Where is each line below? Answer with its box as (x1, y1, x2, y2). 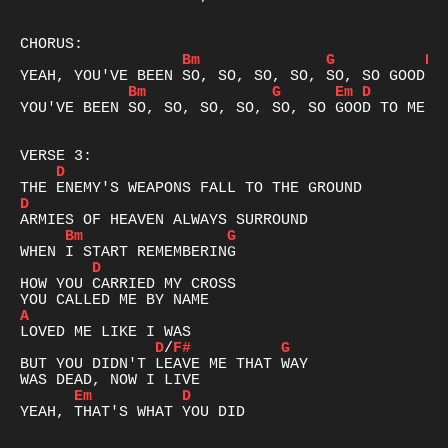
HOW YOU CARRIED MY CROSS (20, 275, 236, 293)
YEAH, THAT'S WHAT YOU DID (20, 403, 245, 421)
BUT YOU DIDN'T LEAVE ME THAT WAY (20, 355, 308, 373)
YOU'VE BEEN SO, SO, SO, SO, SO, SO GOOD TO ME (20, 99, 425, 117)
